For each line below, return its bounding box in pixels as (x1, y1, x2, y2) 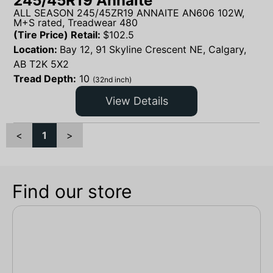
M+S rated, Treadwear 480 (13, 16, 138, 29)
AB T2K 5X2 (13, 57, 69, 70)
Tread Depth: (13, 72, 76, 85)
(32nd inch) (93, 74, 132, 84)
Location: (13, 43, 60, 55)
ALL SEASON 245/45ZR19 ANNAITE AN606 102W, (13, 6, 244, 19)
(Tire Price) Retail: (13, 28, 103, 41)
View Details (105, 94, 168, 108)
